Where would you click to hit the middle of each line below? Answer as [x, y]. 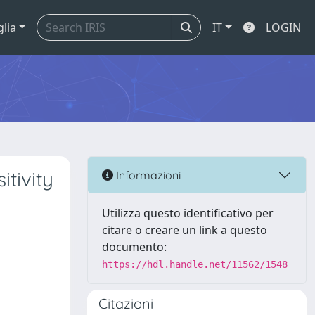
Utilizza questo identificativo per [188, 213]
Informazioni [147, 175]
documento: [134, 247]
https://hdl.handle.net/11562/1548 [195, 264]
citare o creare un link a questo [185, 230]
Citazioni [126, 303]
